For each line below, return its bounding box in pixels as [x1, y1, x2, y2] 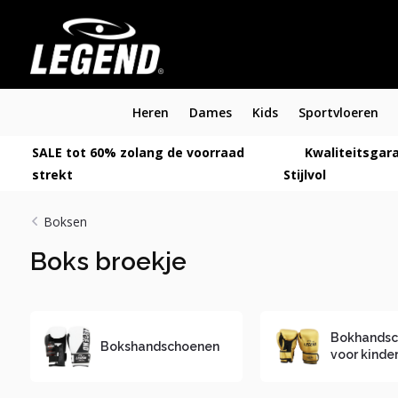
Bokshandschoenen [99, 338, 219, 354]
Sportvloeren [298, 104, 378, 121]
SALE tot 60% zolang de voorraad [31, 144, 244, 161]
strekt [31, 166, 73, 183]
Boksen [43, 213, 87, 230]
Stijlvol [283, 166, 326, 183]
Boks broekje [29, 247, 187, 276]
